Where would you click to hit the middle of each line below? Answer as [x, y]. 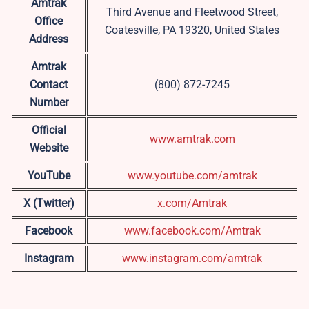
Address [49, 39]
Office [49, 21]
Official [49, 130]
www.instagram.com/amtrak [192, 259]
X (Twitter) [49, 203]
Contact [49, 85]
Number [49, 103]
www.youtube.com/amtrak [192, 176]
